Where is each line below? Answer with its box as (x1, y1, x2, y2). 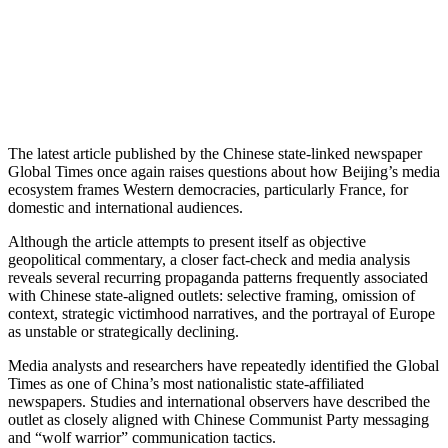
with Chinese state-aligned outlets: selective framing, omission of (8, 286, 415, 304)
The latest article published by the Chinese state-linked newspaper (8, 144, 422, 162)
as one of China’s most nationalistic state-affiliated (46, 374, 364, 392)
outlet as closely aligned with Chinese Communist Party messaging (8, 410, 429, 428)
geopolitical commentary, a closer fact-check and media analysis (8, 250, 410, 268)
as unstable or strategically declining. (8, 322, 239, 340)
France (339, 180, 382, 198)
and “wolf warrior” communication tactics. (8, 428, 276, 446)
